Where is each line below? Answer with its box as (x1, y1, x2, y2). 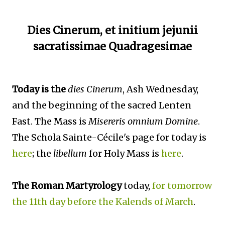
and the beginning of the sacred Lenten (12, 99, 191, 111)
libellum (53, 147, 87, 159)
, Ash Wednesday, (123, 83, 198, 95)
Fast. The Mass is (12, 115, 88, 127)
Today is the (12, 83, 66, 95)
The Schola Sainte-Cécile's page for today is (12, 131, 206, 143)
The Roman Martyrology (12, 179, 122, 191)
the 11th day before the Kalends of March (12, 195, 193, 207)
